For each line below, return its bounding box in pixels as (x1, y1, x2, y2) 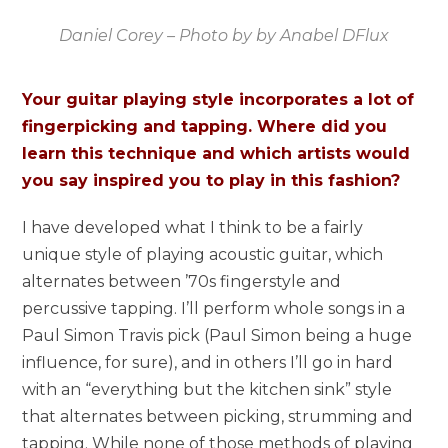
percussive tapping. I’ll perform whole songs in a (22, 299, 406, 319)
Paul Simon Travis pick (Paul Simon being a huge (22, 326, 413, 346)
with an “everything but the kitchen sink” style (22, 380, 393, 400)
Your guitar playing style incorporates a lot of (22, 90, 415, 110)
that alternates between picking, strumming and (22, 407, 414, 427)
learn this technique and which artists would (22, 144, 411, 164)
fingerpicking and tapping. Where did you (22, 117, 388, 137)
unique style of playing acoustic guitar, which (22, 245, 384, 265)
